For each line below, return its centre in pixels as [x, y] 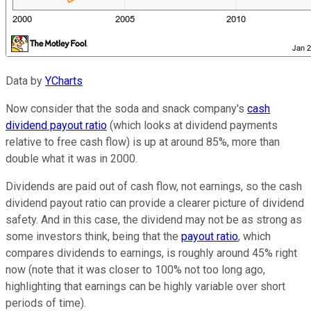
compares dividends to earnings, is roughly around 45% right [151, 253]
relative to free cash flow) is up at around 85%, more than [143, 142]
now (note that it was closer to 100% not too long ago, [135, 270]
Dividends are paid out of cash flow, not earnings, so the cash [154, 187]
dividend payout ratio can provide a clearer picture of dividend [155, 203]
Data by [25, 81]
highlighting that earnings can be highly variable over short [145, 287]
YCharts [64, 81]
